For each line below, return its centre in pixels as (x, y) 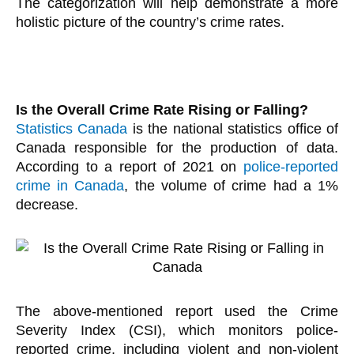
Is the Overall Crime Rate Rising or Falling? (162, 109)
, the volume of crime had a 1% (232, 185)
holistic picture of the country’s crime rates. (150, 22)
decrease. (47, 204)
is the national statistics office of (233, 128)
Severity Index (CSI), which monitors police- (177, 330)
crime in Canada (70, 185)
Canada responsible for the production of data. (177, 147)
